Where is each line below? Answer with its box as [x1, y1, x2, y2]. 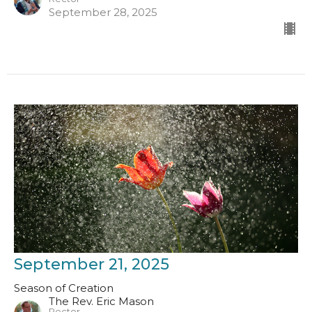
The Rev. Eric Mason [49, 294, 154, 308]
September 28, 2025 [49, 5, 157, 19]
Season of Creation [14, 281, 114, 295]
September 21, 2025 [14, 254, 169, 274]
